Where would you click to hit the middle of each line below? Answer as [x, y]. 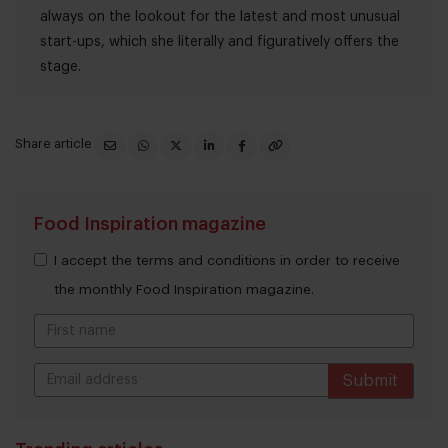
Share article [55, 143]
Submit [370, 381]
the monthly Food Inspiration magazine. [184, 290]
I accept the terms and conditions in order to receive [227, 261]
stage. [60, 66]
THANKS [224, 420]
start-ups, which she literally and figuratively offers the [219, 41]
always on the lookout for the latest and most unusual [220, 16]
